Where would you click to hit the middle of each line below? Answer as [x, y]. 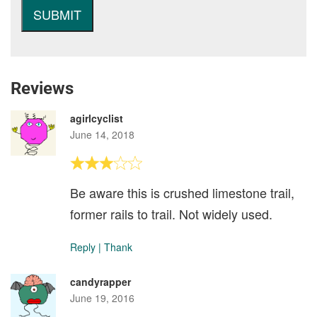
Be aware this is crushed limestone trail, [182, 192]
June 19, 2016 [102, 298]
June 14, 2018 [102, 134]
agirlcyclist [97, 118]
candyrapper [100, 282]
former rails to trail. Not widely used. [171, 214]
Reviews [42, 88]
